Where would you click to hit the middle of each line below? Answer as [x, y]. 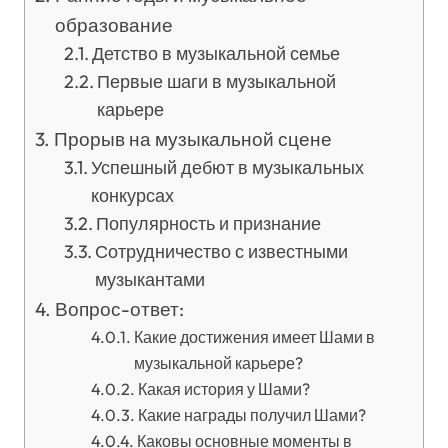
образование [113, 25]
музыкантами [150, 279]
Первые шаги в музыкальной [217, 81]
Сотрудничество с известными [222, 251]
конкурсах [133, 195]
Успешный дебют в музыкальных [228, 167]
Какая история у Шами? [223, 389]
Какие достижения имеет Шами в [254, 337]
